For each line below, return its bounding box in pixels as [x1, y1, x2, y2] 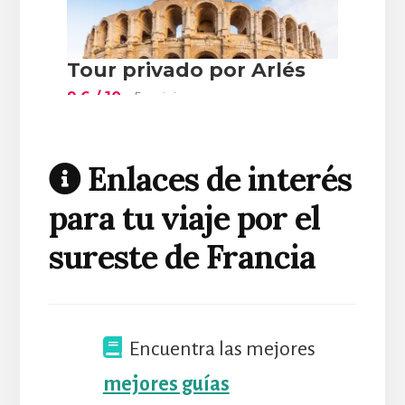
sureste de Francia [48, 236, 316, 278]
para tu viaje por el [48, 197, 320, 240]
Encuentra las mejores [121, 337, 316, 360]
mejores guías [102, 372, 230, 395]
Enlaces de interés [80, 158, 352, 201]
